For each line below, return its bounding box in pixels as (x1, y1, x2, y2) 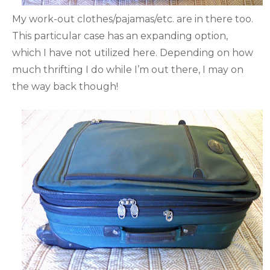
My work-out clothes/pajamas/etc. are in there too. (12, 13, 253, 25)
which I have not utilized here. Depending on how (12, 46, 253, 58)
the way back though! (12, 80, 118, 92)
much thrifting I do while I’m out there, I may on (12, 63, 243, 75)
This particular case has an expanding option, (12, 30, 228, 42)
